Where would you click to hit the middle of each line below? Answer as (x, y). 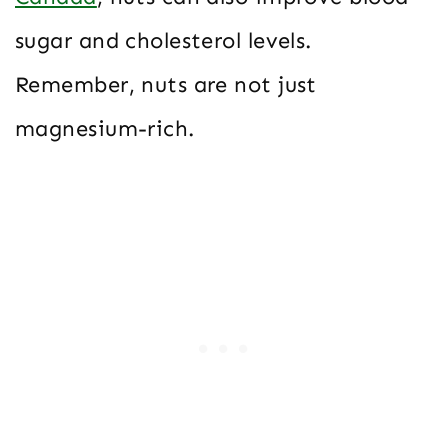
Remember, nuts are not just (166, 85)
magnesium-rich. (105, 129)
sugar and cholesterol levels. (163, 41)
